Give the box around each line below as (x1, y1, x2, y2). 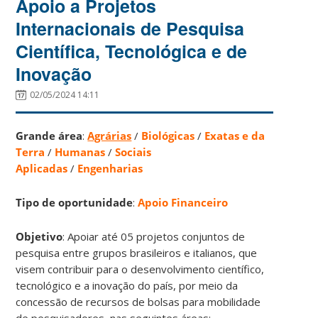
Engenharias (77, 160, 143, 175)
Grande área (16, 128, 83, 143)
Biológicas (141, 128, 195, 143)
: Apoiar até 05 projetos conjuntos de (62, 229, 246, 243)
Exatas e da (204, 128, 265, 143)
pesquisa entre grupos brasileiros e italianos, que (16, 245, 258, 260)
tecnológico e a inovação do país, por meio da (16, 278, 238, 292)
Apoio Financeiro (138, 194, 229, 209)
